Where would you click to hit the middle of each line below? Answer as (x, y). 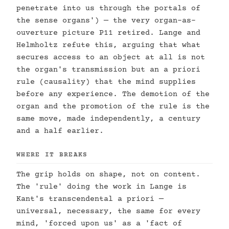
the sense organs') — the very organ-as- (106, 21)
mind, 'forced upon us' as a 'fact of (99, 224)
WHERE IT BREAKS (52, 155)
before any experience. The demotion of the (113, 94)
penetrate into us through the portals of (108, 8)
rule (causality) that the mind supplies (106, 82)
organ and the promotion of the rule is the (113, 107)
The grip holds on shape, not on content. (108, 175)
